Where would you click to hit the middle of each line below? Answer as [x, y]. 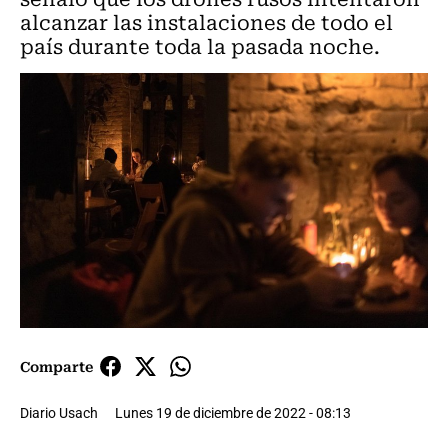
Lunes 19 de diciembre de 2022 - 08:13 [233, 413]
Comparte [56, 366]
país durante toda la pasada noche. [200, 45]
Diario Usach [59, 413]
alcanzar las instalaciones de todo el [206, 21]
